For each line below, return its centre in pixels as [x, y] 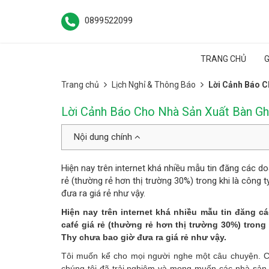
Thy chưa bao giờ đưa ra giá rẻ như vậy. [144, 237]
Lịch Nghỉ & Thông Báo [154, 85]
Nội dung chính [104, 137]
